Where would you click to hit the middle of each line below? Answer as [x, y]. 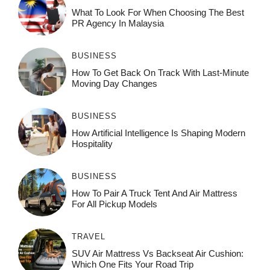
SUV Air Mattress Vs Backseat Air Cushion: [157, 254]
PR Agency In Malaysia [118, 24]
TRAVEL [88, 237]
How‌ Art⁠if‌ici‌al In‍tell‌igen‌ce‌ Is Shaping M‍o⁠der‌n [158, 133]
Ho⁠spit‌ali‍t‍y [92, 144]
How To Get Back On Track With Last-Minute [160, 73]
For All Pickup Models [114, 204]
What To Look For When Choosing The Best [158, 13]
